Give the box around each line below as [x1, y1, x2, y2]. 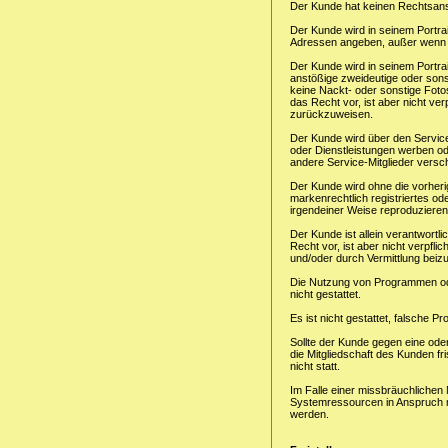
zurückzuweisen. [290, 107, 373, 120]
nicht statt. [290, 359, 340, 372]
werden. [290, 407, 329, 420]
